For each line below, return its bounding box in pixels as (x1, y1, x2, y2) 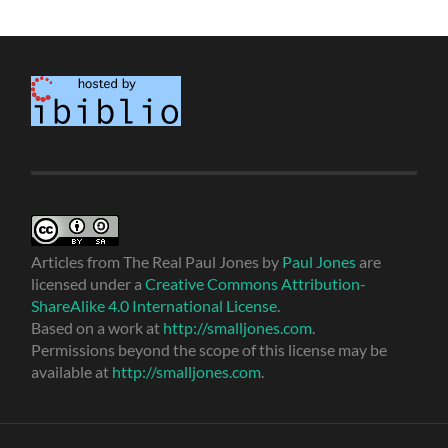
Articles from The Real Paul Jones (31, 251, 260, 271)
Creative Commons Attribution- (145, 273, 367, 293)
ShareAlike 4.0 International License (31, 295, 278, 315)
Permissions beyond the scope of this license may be (31, 339, 388, 359)
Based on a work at (31, 317, 164, 337)
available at (31, 361, 113, 381)
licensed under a (31, 273, 146, 293)
